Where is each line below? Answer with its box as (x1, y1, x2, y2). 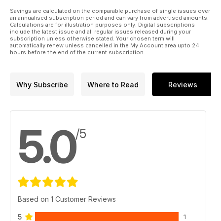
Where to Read (87, 80, 139, 89)
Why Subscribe (16, 80, 68, 89)
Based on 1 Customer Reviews (18, 195, 116, 204)
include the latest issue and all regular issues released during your (10, 28, 191, 36)
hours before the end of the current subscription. (10, 49, 145, 56)
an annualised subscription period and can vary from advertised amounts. (10, 14, 209, 22)
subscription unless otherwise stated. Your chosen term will (10, 35, 175, 42)
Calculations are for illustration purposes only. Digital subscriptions (10, 21, 195, 29)
